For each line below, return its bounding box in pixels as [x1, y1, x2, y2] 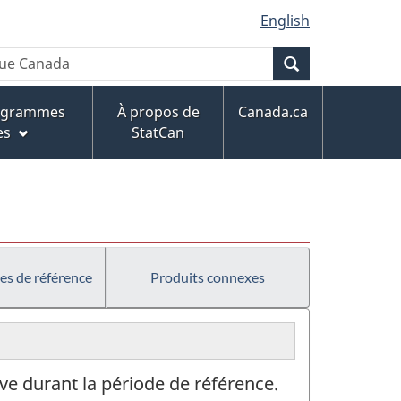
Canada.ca [238, 102, 308, 123]
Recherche [299, 54, 370, 73]
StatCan [132, 123, 184, 143]
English [260, 11, 310, 30]
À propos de [116, 102, 200, 123]
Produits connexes [150, 268, 265, 286]
